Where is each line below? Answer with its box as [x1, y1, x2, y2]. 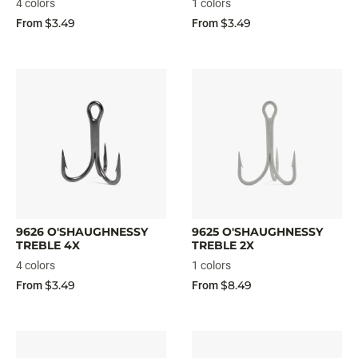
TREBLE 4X [16, 238, 80, 253]
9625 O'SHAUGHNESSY [192, 225, 323, 239]
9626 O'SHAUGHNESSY [16, 225, 148, 239]
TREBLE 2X [192, 238, 254, 253]
